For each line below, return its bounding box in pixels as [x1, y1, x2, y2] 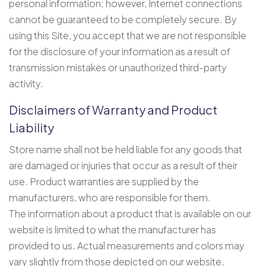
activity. [9, 77, 43, 90]
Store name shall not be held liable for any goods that [9, 142, 242, 156]
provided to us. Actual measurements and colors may [9, 239, 245, 252]
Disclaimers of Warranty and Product [9, 102, 217, 117]
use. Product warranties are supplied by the [9, 175, 199, 188]
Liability [9, 119, 54, 135]
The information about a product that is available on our [9, 207, 251, 220]
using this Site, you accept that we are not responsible [9, 28, 246, 42]
